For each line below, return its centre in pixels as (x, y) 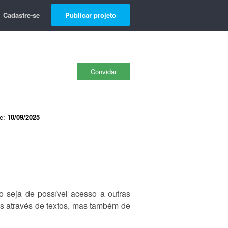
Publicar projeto (91, 15)
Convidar (104, 72)
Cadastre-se (21, 15)
